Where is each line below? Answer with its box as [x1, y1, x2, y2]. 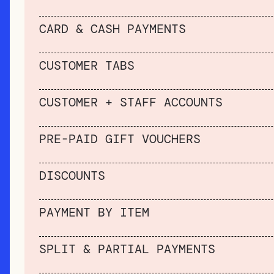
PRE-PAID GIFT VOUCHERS [39, 131, 201, 147]
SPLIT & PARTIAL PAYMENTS [39, 241, 215, 257]
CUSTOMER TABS [39, 57, 135, 74]
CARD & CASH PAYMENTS [39, 21, 186, 37]
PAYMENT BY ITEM [39, 204, 149, 221]
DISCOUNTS [39, 168, 105, 184]
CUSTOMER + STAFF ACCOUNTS [39, 94, 223, 111]
